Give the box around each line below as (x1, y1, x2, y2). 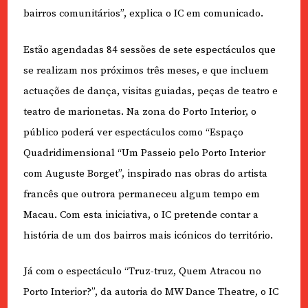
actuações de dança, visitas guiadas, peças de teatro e (23, 84, 278, 98)
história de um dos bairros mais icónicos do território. (23, 228, 273, 242)
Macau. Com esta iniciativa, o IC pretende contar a (23, 208, 258, 221)
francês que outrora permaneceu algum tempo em (23, 187, 260, 201)
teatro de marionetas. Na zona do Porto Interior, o (23, 104, 256, 118)
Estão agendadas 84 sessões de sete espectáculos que (23, 43, 276, 56)
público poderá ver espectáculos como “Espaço (23, 125, 243, 139)
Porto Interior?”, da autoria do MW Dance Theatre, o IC (23, 285, 278, 299)
